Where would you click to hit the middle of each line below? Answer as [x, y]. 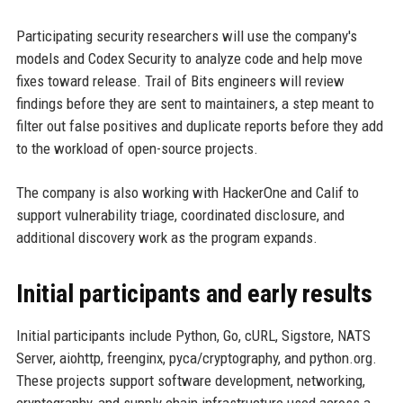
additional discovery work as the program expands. [166, 237]
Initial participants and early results [194, 293]
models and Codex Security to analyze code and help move [189, 58]
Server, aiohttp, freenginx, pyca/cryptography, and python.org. [196, 358]
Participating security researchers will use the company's [186, 36]
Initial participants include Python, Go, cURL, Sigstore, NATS [193, 335]
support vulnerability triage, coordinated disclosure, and [180, 215]
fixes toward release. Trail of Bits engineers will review [180, 81]
